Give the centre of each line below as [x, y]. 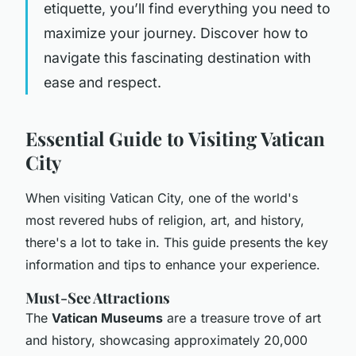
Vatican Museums [107, 317]
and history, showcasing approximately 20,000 [166, 340]
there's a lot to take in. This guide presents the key [177, 242]
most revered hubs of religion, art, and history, [165, 220]
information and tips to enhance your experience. [173, 264]
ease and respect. [103, 82]
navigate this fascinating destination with [177, 57]
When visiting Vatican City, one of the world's [162, 197]
